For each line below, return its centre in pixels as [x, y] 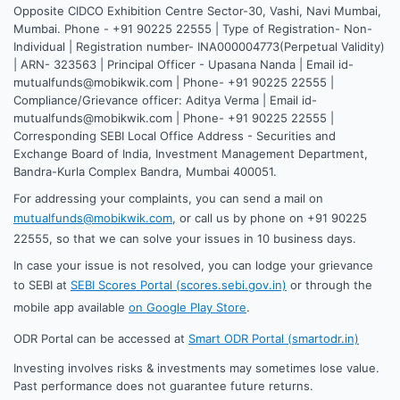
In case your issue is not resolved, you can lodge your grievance [193, 265]
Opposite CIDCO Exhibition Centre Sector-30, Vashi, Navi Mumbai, [197, 10]
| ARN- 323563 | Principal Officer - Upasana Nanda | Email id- [183, 64]
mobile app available [71, 307]
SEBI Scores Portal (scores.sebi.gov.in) [179, 284]
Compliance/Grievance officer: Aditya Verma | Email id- [165, 100]
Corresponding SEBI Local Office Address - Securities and [175, 135]
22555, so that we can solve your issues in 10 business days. [185, 238]
